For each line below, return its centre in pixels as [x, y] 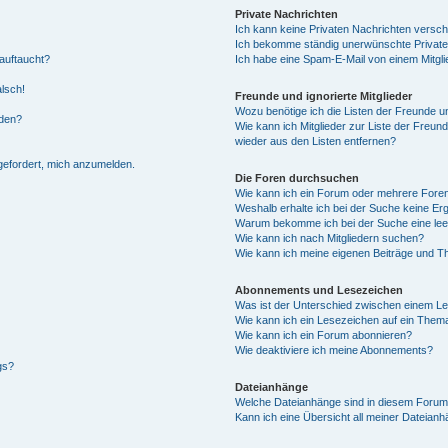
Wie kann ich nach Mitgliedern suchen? [330, 238]
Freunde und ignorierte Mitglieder [324, 96]
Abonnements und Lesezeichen [319, 290]
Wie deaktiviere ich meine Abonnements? [334, 350]
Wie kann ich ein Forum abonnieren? [324, 335]
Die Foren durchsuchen [297, 178]
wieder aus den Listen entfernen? [316, 141]
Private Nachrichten [287, 14]
